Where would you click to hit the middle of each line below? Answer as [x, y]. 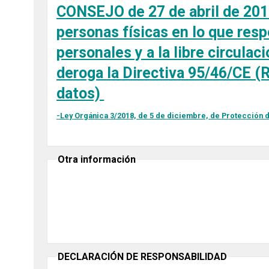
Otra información [97, 159]
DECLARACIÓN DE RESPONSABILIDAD [143, 256]
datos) [80, 93]
